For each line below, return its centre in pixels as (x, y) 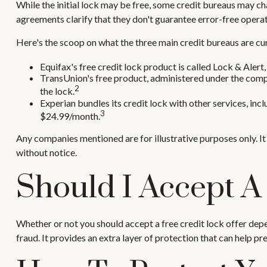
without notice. (46, 153)
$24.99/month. (70, 116)
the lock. (57, 91)
